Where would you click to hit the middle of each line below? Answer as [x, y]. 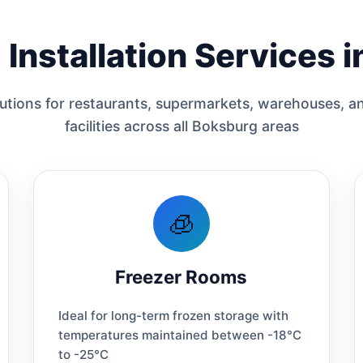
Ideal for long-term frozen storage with [173, 315]
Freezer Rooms [181, 276]
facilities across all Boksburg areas [181, 126]
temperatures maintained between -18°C [179, 335]
